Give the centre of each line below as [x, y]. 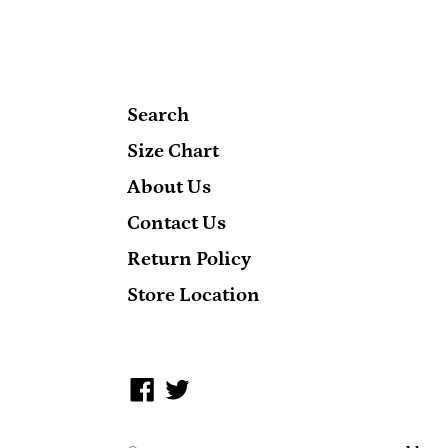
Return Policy [189, 259]
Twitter [222, 386]
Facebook [197, 386]
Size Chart [173, 151]
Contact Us [176, 223]
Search [158, 115]
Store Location [193, 295]
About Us [169, 187]
